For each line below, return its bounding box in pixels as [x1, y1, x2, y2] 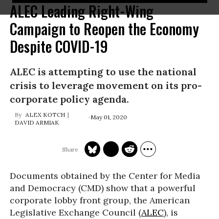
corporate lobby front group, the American [10, 195, 190, 206]
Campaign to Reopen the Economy [10, 18, 199, 40]
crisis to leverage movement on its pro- [10, 79, 202, 91]
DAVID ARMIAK [15, 119, 59, 126]
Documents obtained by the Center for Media [10, 170, 200, 181]
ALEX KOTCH [25, 111, 65, 118]
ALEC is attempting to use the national [10, 66, 197, 78]
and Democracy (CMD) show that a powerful [10, 182, 196, 194]
